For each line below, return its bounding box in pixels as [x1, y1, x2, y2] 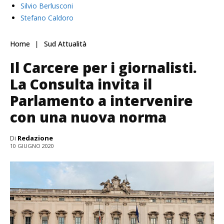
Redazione [17, 133, 53, 143]
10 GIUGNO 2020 [10, 142, 54, 150]
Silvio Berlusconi [20, 1, 73, 11]
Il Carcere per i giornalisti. [10, 58, 197, 77]
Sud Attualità [44, 39, 86, 49]
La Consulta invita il [10, 74, 152, 94]
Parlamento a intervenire [10, 91, 193, 110]
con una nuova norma [10, 107, 166, 127]
